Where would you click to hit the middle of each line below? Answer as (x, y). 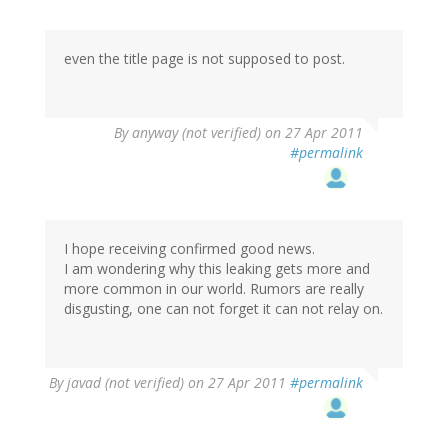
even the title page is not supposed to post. (204, 58)
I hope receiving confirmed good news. (189, 248)
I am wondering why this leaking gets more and (217, 268)
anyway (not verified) (196, 132)
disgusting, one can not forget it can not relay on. (223, 308)
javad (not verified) (125, 382)
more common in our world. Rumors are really (214, 288)
